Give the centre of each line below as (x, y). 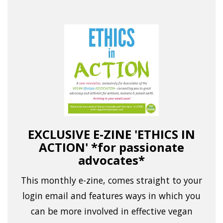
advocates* (111, 160)
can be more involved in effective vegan (111, 211)
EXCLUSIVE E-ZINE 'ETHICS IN (111, 134)
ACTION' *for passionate (111, 147)
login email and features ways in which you (111, 196)
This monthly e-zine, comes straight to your (111, 180)
